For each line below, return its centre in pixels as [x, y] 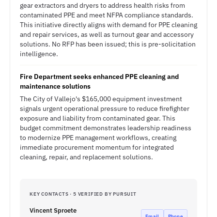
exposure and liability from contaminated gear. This [98, 118]
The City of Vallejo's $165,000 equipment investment [101, 99]
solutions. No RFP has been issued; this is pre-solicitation [108, 44]
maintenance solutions [55, 86]
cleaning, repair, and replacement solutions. [86, 157]
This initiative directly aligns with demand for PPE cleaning [108, 25]
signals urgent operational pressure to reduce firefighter [105, 108]
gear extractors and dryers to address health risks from [102, 5]
